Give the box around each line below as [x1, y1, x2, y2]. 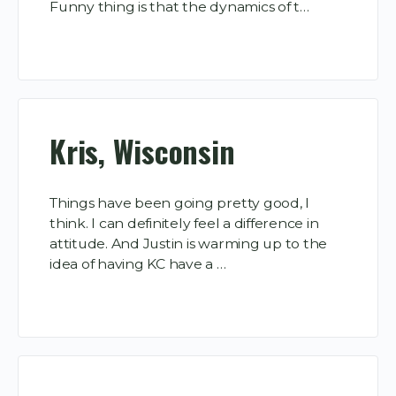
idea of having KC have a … [49, 255, 226, 273]
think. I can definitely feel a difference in [49, 215, 319, 232]
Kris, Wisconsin [49, 128, 235, 173]
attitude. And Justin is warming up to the [49, 235, 328, 253]
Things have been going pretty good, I [49, 194, 310, 212]
